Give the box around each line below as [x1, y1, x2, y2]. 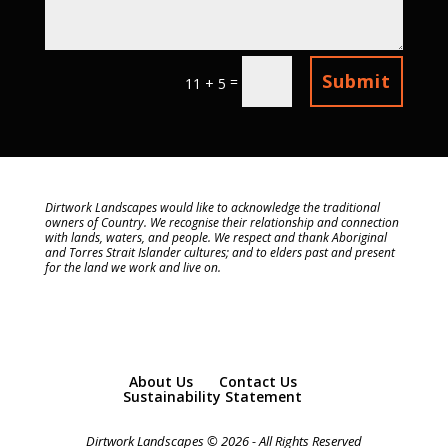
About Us [128, 371, 193, 391]
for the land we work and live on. [44, 258, 221, 276]
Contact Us [218, 371, 297, 391]
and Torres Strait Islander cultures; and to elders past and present [44, 243, 395, 261]
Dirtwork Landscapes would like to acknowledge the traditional [44, 198, 380, 216]
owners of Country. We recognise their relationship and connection [44, 213, 399, 231]
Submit [322, 69, 392, 94]
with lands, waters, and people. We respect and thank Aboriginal [44, 228, 387, 246]
